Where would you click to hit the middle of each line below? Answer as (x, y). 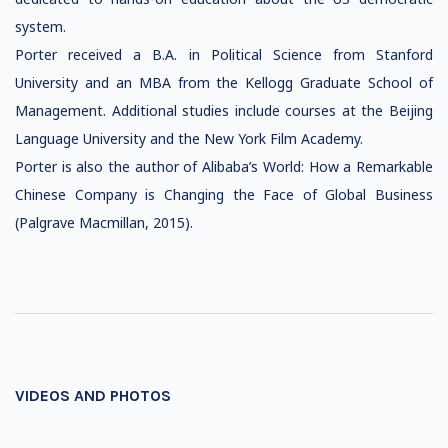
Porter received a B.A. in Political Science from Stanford (224, 54)
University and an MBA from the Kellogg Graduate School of (224, 82)
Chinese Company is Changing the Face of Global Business (224, 194)
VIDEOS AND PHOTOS (93, 395)
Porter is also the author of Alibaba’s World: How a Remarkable (224, 166)
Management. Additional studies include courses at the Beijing (224, 110)
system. (40, 26)
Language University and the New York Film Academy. (189, 138)
